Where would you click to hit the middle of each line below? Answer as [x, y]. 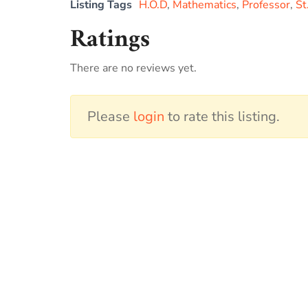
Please [110, 117]
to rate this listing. [222, 117]
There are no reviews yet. [133, 68]
